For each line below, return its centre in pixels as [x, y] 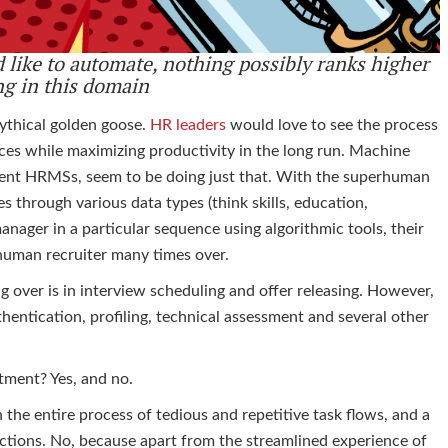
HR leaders [188, 124]
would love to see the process [332, 124]
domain [115, 85]
